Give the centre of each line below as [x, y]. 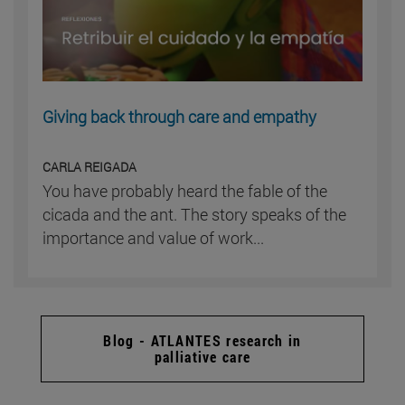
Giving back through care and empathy [180, 116]
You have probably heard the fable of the [185, 190]
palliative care [202, 356]
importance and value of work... [154, 237]
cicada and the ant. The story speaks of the [195, 214]
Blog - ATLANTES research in [202, 340]
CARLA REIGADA [90, 166]
